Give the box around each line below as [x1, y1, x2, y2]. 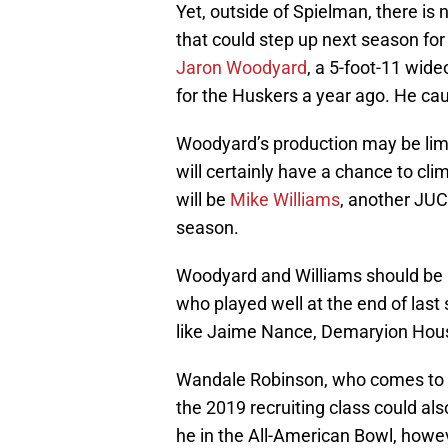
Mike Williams [230, 189, 340, 211]
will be [176, 189, 230, 211]
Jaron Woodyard [176, 57, 307, 79]
